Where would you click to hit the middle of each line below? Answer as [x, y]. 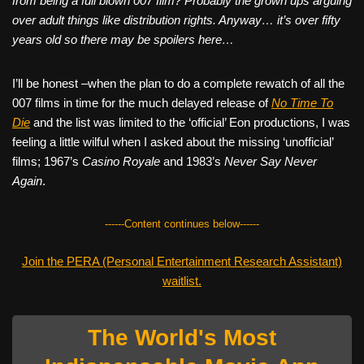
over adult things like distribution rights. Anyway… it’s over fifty [176, 19]
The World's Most [182, 337]
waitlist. [182, 280]
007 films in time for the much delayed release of [142, 102]
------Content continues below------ [182, 223]
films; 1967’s [47, 161]
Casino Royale [121, 161]
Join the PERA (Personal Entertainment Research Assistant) [182, 261]
